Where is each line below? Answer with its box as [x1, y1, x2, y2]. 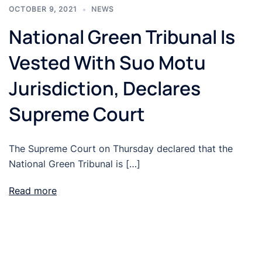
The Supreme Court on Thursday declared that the [9, 143, 233, 155]
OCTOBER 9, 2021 [9, 5, 77, 14]
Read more [9, 185, 57, 197]
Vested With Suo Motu [9, 50, 206, 76]
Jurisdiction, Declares [9, 75, 201, 102]
